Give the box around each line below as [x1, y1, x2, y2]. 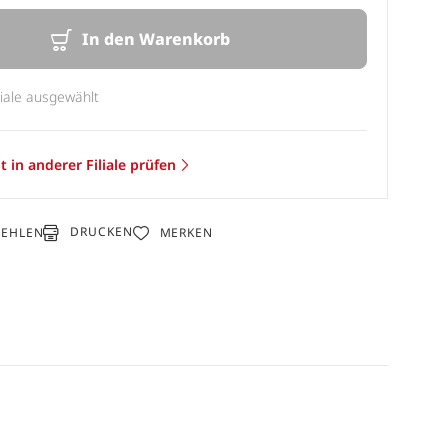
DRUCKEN [70, 223, 133, 241]
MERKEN [159, 223, 213, 241]
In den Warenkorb [81, 27, 230, 50]
